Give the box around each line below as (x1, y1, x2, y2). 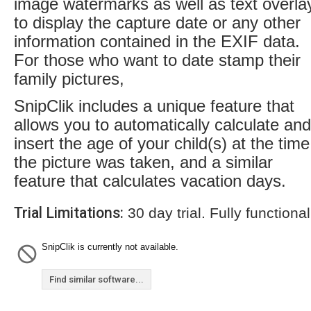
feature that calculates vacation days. (14, 171, 286, 190)
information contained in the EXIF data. (14, 32, 300, 51)
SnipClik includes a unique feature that (14, 96, 294, 115)
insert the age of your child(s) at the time (14, 134, 310, 153)
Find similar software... (49, 274, 144, 285)
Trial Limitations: (14, 204, 124, 221)
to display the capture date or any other (14, 13, 301, 32)
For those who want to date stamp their (14, 51, 301, 69)
